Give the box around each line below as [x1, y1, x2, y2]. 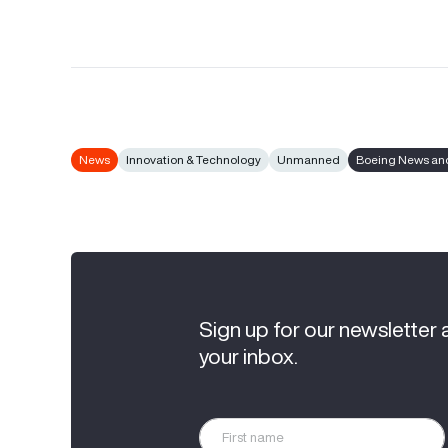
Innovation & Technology [126, 150, 262, 168]
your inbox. [199, 341, 299, 371]
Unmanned [277, 150, 341, 168]
